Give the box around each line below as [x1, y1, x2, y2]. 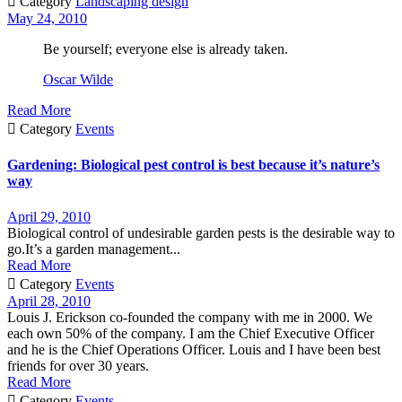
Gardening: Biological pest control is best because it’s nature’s [7, 157, 380, 173]
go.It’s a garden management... [7, 240, 180, 257]
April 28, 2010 [7, 293, 91, 309]
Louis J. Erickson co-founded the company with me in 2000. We [7, 309, 372, 325]
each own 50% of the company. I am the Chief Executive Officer [7, 325, 374, 341]
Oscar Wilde [43, 72, 113, 87]
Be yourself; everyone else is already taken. [43, 41, 288, 57]
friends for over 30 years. [7, 357, 149, 373]
